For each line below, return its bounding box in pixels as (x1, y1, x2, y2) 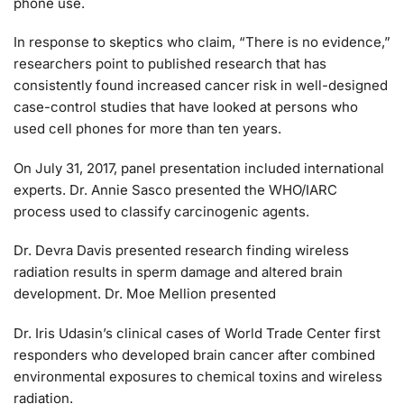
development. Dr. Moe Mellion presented (14, 285, 276, 303)
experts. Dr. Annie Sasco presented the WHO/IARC (14, 180, 337, 198)
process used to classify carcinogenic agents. (14, 202, 309, 220)
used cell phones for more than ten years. (14, 120, 281, 138)
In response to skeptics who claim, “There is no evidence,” (14, 33, 390, 51)
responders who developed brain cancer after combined (14, 345, 375, 363)
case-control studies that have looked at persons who (14, 98, 358, 116)
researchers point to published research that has (14, 55, 326, 73)
